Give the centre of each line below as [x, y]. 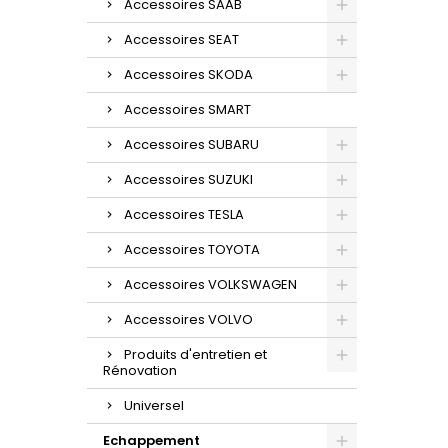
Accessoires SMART [187, 109]
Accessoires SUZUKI [188, 179]
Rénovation [140, 370]
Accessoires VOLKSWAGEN [210, 284]
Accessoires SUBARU [191, 144]
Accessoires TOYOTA [192, 249]
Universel [154, 405]
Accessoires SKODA [188, 74]
